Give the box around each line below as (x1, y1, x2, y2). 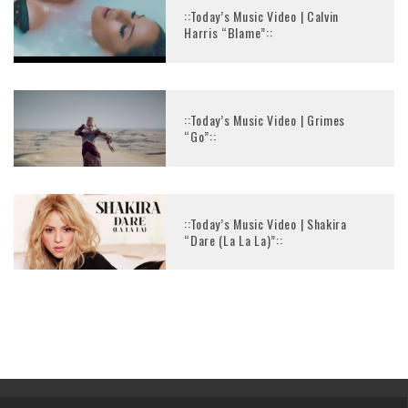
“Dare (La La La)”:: (184, 229, 283, 250)
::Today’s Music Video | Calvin (184, 6, 340, 26)
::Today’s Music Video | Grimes (184, 109, 346, 129)
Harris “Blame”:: (184, 23, 273, 43)
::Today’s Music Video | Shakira (184, 213, 347, 233)
